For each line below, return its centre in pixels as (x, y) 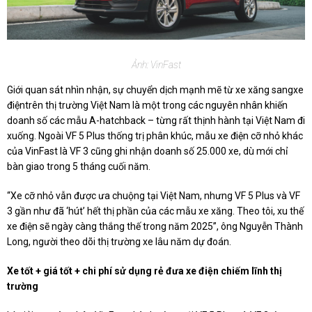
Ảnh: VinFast (156, 64)
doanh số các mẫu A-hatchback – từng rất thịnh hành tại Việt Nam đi (156, 120)
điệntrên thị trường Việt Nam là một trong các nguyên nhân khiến (147, 105)
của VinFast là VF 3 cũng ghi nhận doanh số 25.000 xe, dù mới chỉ (147, 151)
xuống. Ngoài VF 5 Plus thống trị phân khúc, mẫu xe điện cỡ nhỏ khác (155, 135)
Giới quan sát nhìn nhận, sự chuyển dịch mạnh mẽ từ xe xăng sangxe (155, 89)
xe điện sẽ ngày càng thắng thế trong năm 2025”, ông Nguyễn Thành (155, 226)
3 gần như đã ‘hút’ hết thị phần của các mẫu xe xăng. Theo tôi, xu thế (155, 211)
